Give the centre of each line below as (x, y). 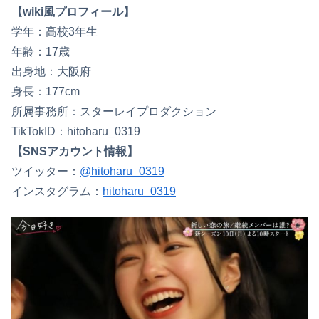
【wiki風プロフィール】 (73, 11)
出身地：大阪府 (51, 71)
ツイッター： (46, 171)
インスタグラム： (57, 191)
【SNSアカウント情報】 (75, 151)
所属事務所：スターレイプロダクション (114, 111)
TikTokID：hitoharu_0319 (76, 131)
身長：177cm (46, 91)
